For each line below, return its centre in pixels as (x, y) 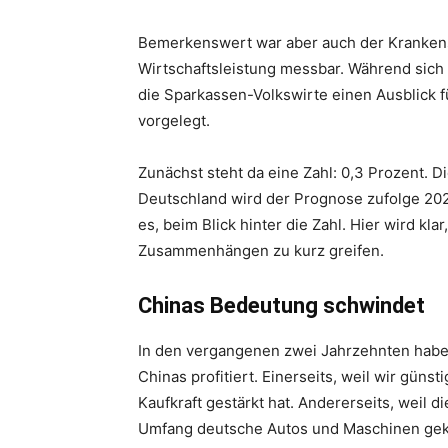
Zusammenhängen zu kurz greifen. (261, 250)
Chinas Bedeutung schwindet (281, 305)
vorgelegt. (174, 120)
